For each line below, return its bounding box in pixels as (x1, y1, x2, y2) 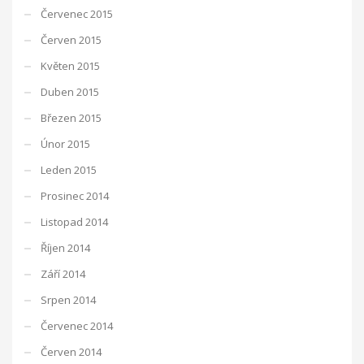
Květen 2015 (41, 58, 100, 73)
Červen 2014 (41, 344, 102, 359)
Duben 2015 (41, 84, 99, 99)
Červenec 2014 (41, 318, 113, 333)
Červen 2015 (41, 32, 102, 47)
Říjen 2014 (41, 240, 90, 255)
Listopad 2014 (41, 214, 108, 229)
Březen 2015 (41, 110, 102, 125)
